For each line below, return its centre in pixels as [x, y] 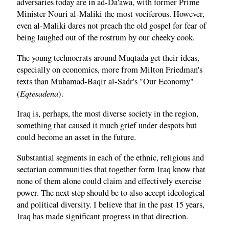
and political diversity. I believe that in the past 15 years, [111, 204]
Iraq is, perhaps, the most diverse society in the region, [108, 114]
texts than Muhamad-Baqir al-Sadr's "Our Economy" [105, 81]
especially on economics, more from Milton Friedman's [110, 69]
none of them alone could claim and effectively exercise [109, 181]
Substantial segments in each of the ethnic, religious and [110, 157]
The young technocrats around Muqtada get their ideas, [108, 58]
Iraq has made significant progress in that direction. [102, 216]
